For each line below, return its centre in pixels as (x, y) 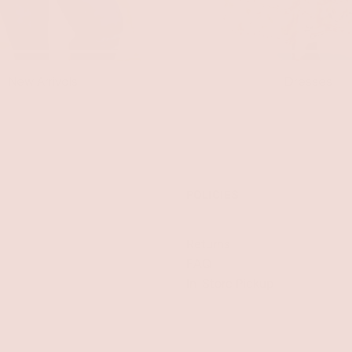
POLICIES (213, 194)
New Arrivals (44, 81)
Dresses (309, 81)
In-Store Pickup (230, 283)
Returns (208, 244)
